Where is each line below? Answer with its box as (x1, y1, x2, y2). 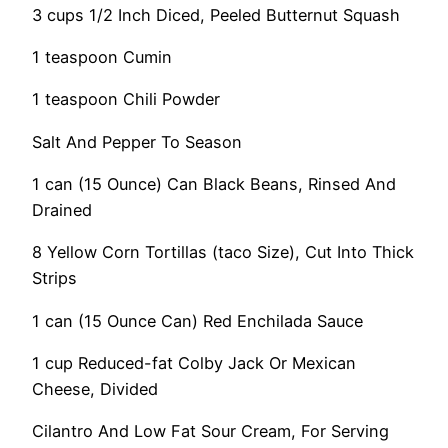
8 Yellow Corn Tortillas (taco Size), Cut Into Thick (32, 242, 414, 263)
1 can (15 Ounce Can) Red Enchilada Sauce (32, 310, 363, 331)
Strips (32, 268, 77, 289)
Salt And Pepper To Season (32, 131, 242, 152)
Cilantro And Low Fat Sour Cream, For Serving (32, 421, 389, 442)
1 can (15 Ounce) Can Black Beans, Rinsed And (32, 174, 396, 195)
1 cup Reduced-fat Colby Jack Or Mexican (32, 352, 356, 373)
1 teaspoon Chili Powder (32, 89, 220, 110)
